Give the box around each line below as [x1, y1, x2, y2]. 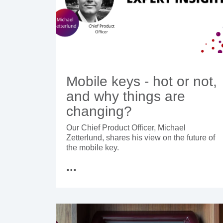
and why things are [66, 89, 185, 105]
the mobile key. [66, 143, 119, 152]
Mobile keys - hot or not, [66, 74, 217, 90]
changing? [66, 104, 132, 119]
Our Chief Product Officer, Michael [66, 123, 186, 132]
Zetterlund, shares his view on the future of [66, 133, 215, 142]
